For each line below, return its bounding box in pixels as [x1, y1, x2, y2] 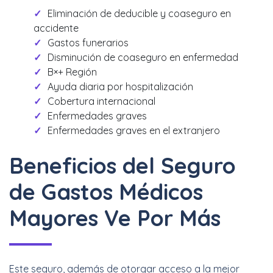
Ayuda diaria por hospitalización [48, 80, 193, 93]
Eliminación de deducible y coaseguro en [48, 7, 231, 19]
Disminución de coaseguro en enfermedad [48, 51, 238, 63]
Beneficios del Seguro [9, 152, 236, 179]
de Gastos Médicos [9, 178, 203, 205]
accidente [34, 22, 79, 34]
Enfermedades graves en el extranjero [48, 124, 220, 136]
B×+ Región [48, 66, 97, 78]
